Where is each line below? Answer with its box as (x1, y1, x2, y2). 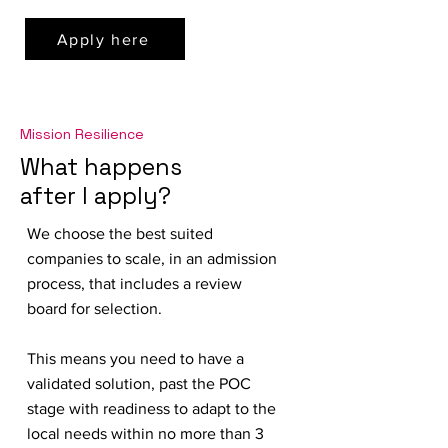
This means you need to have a (27, 350, 244, 367)
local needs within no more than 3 (27, 425, 264, 442)
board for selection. (27, 300, 166, 317)
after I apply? (20, 181, 171, 211)
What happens (20, 152, 182, 182)
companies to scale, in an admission (27, 250, 277, 267)
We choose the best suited (27, 225, 213, 242)
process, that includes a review (27, 275, 242, 292)
